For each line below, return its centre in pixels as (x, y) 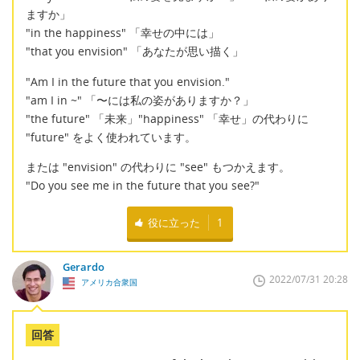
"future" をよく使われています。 (111, 137)
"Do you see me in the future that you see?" (143, 186)
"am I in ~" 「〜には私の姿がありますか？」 (140, 100)
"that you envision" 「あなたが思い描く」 (135, 51)
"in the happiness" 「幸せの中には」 (123, 33)
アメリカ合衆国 (108, 282)
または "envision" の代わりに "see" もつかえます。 (158, 167)
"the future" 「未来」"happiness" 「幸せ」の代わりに (167, 118)
